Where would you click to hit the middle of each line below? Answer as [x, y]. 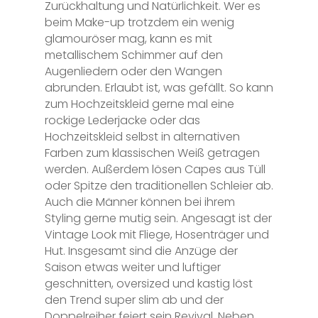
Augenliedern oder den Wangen [133, 71]
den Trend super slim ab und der [134, 300]
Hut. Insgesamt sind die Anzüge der [141, 251]
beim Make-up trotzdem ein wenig [139, 22]
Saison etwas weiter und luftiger [132, 267]
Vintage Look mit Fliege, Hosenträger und [157, 234]
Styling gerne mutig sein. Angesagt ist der [158, 218]
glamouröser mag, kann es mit [128, 38]
